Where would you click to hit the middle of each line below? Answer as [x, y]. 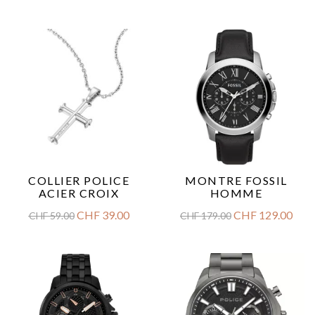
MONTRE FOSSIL [236, 180]
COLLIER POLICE [79, 180]
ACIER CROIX [79, 193]
